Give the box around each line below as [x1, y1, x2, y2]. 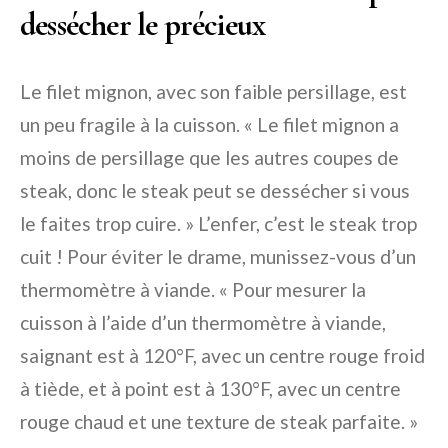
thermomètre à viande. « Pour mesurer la [20, 278, 366, 302]
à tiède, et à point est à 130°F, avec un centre [20, 377, 401, 401]
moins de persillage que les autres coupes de [20, 146, 399, 170]
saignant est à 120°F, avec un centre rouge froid [20, 344, 425, 368]
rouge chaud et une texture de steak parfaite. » [20, 410, 418, 434]
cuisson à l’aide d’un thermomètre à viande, [20, 311, 386, 335]
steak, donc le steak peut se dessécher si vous [20, 179, 410, 203]
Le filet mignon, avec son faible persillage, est [20, 80, 407, 104]
